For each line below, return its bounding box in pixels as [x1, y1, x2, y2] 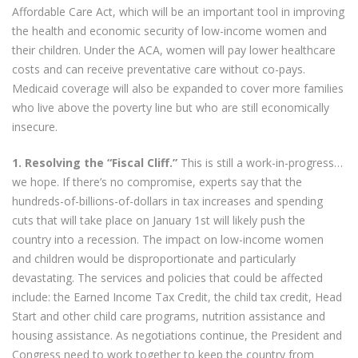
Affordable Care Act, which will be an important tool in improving [12, 3, 345, 19]
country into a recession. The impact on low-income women [12, 231, 324, 247]
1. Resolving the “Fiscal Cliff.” [12, 154, 178, 170]
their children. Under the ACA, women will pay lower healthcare [12, 42, 336, 58]
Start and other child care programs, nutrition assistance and [12, 308, 326, 324]
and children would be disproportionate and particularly [12, 250, 296, 266]
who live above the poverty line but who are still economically [12, 99, 330, 115]
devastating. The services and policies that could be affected [12, 269, 324, 285]
